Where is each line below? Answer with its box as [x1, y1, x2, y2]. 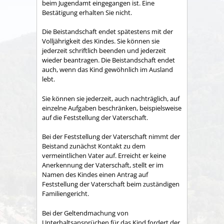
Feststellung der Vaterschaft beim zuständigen [42, 179, 179, 189]
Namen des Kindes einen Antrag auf [42, 170, 148, 179]
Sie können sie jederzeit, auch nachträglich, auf [42, 93, 179, 103]
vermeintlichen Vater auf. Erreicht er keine [42, 151, 166, 160]
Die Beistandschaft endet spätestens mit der [42, 27, 173, 36]
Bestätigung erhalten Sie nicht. [42, 7, 132, 17]
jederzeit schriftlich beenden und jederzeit [42, 46, 166, 55]
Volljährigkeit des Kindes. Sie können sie [42, 36, 159, 46]
